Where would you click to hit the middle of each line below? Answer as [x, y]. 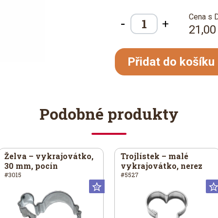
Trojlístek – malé [154, 156]
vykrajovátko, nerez [162, 166]
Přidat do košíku [171, 62]
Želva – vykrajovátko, [49, 156]
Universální [127, 186]
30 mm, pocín [31, 166]
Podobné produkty [109, 114]
